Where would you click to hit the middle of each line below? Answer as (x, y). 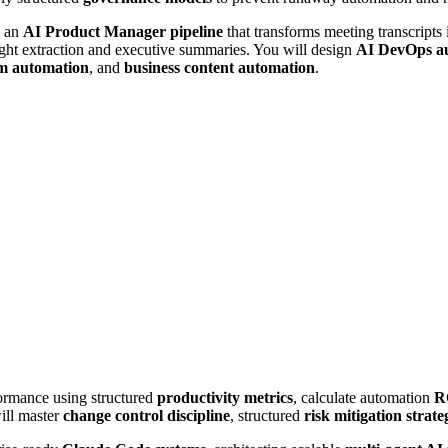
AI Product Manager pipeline (123, 31)
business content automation (219, 67)
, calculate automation (363, 397)
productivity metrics (225, 397)
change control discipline (146, 415)
